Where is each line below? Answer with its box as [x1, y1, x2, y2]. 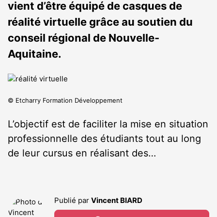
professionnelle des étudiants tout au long [8, 133, 201, 144]
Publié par [54, 196, 91, 205]
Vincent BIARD [91, 196, 142, 205]
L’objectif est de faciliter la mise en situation [8, 118, 208, 130]
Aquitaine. [8, 47, 62, 60]
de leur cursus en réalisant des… [8, 147, 156, 159]
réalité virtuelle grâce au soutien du [8, 15, 193, 28]
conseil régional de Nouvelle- [8, 31, 159, 44]
